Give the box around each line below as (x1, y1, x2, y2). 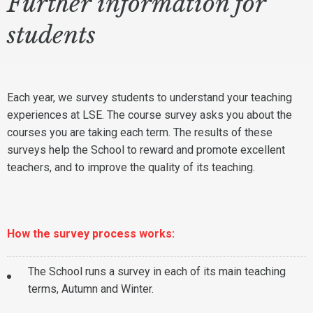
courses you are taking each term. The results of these (7, 126, 272, 139)
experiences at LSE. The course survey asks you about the (7, 108, 292, 122)
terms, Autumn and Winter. (28, 282, 154, 296)
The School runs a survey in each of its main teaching (28, 265, 286, 278)
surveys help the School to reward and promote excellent (7, 143, 285, 156)
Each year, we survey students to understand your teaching (7, 91, 292, 104)
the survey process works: (33, 227, 175, 240)
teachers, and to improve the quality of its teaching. (7, 161, 255, 174)
